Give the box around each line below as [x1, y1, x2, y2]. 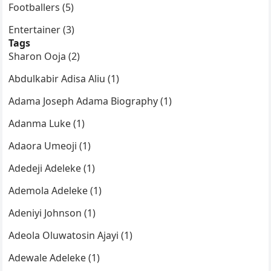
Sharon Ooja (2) [8, 50, 80, 64]
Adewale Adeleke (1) [8, 251, 100, 265]
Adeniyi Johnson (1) [8, 206, 96, 220]
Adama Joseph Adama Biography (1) [8, 94, 172, 108]
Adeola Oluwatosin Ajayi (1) [8, 229, 133, 243]
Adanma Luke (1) [8, 117, 85, 131]
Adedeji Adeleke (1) [8, 162, 96, 175]
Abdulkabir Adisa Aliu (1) [8, 72, 120, 86]
